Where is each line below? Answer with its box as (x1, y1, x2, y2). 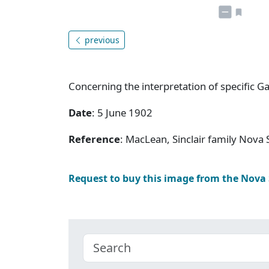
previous (82, 34, 119, 46)
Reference (68, 131, 120, 146)
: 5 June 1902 (92, 105, 153, 119)
